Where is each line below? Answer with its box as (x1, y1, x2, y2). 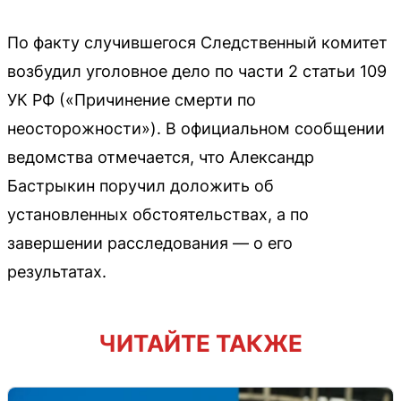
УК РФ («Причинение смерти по (7, 90, 256, 109)
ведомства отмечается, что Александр (7, 147, 314, 166)
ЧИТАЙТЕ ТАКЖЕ (98, 328, 303, 357)
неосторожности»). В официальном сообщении (7, 118, 385, 138)
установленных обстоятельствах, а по (7, 204, 309, 224)
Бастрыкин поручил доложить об (7, 175, 274, 195)
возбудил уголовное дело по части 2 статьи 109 (7, 61, 387, 81)
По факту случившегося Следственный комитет (7, 32, 388, 52)
